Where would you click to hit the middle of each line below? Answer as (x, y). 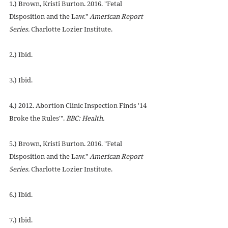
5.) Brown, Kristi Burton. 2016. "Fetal (66, 144)
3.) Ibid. (21, 80)
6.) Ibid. (21, 195)
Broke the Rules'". (38, 118)
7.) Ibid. (21, 220)
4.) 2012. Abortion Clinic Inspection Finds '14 (79, 106)
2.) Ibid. (21, 55)
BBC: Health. (85, 118)
